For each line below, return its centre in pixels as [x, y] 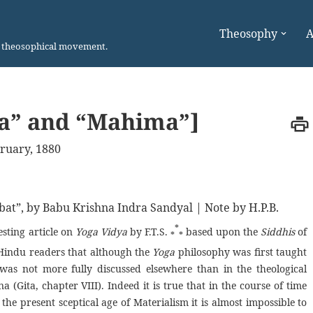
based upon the [222, 232]
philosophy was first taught [241, 252]
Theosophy [248, 34]
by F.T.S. [148, 232]
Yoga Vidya [101, 232]
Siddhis [278, 232]
